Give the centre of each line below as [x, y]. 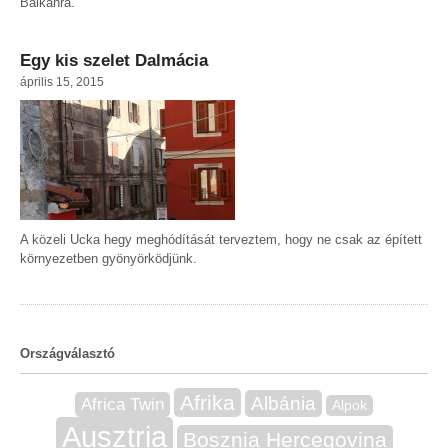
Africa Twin [122, 405]
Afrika [207, 403]
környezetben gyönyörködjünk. [108, 259]
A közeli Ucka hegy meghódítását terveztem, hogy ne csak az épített [221, 240]
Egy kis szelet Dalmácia [114, 61]
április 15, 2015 [62, 82]
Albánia [283, 404]
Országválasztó [67, 354]
